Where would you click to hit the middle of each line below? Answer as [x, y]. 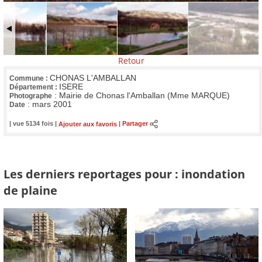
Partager [135, 124]
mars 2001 [52, 104]
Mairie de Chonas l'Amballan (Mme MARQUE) [144, 95]
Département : [34, 87]
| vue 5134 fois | [34, 124]
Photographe [31, 96]
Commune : [30, 78]
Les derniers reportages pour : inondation [124, 173]
